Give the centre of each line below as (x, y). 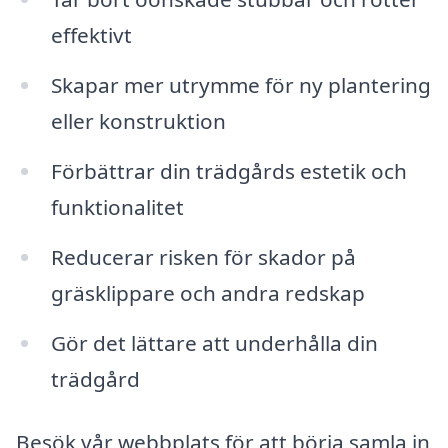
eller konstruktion (138, 121)
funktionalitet (117, 206)
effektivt (91, 35)
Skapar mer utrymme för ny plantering (240, 85)
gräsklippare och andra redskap (207, 292)
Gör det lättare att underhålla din (214, 342)
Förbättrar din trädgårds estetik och (228, 170)
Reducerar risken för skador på (203, 256)
